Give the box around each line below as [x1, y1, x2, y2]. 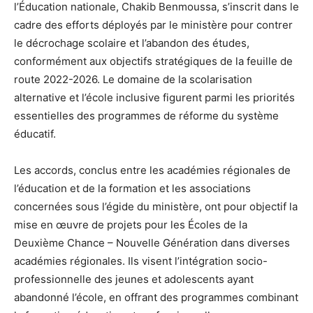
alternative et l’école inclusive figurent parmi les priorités [14, 91, 295, 105]
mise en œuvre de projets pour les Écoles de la [14, 218, 247, 232]
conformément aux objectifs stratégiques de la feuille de [14, 54, 293, 68]
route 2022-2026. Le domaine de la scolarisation [14, 73, 252, 87]
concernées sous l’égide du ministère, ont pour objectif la [14, 200, 298, 214]
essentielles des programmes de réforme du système [14, 109, 279, 123]
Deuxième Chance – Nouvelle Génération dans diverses [14, 236, 290, 250]
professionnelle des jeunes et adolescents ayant [14, 272, 254, 286]
